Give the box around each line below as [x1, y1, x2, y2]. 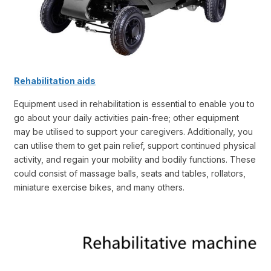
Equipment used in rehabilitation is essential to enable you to [14, 99, 255, 109]
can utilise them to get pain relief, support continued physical [14, 140, 256, 151]
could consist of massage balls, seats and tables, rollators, [14, 168, 246, 179]
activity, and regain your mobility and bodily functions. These [14, 154, 256, 165]
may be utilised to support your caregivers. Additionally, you [14, 126, 253, 137]
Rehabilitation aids [14, 76, 96, 87]
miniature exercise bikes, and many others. [14, 182, 184, 193]
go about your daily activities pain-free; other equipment [14, 113, 239, 123]
